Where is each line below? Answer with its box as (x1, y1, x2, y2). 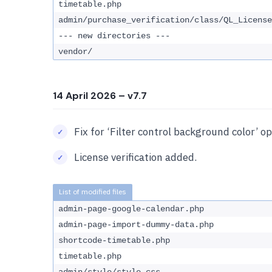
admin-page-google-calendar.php (58, 204, 204, 214)
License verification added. (74, 151, 197, 164)
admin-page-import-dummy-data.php (58, 220, 214, 229)
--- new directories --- (58, 31, 170, 41)
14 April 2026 (53, 89, 116, 102)
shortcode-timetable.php (58, 236, 170, 245)
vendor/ (58, 47, 92, 56)
